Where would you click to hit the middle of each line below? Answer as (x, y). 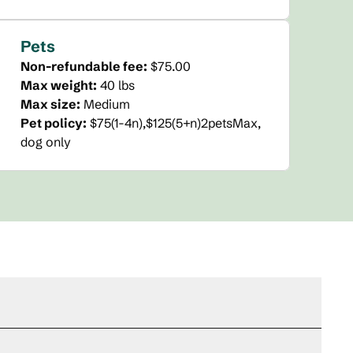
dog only (46, 142)
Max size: (51, 104)
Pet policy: (54, 123)
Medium (107, 104)
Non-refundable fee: (84, 66)
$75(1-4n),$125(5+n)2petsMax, (176, 123)
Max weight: (59, 85)
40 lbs (118, 85)
